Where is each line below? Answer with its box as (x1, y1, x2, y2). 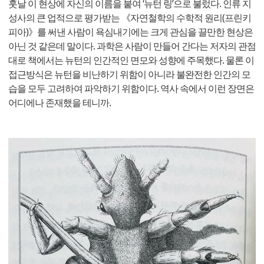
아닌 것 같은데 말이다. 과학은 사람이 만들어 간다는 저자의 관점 (8, 39, 256, 52)
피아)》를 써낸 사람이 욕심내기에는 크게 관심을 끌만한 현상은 (8, 25, 253, 38)
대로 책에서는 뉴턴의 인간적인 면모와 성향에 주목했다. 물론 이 (8, 53, 254, 67)
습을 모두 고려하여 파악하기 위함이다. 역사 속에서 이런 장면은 (8, 81, 254, 95)
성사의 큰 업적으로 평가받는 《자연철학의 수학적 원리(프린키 (8, 11, 251, 24)
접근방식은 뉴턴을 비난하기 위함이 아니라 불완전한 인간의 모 (8, 67, 250, 81)
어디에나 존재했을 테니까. (8, 95, 111, 109)
